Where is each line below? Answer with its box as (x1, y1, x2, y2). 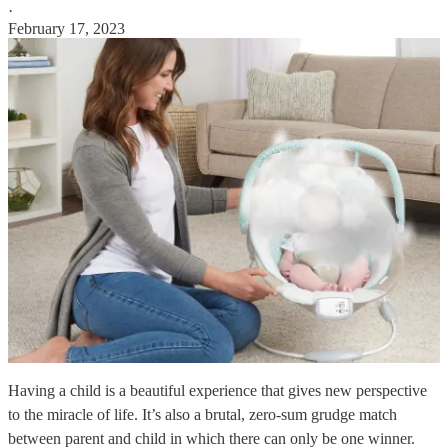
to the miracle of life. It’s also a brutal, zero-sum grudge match (8, 406, 397, 424)
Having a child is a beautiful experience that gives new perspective (8, 382, 427, 400)
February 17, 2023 (8, 20, 125, 38)
